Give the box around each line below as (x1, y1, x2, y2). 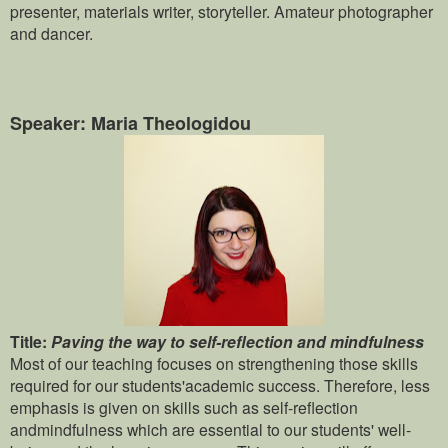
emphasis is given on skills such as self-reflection (10, 396, 358, 419)
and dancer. (10, 22, 93, 45)
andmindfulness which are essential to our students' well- (10, 418, 411, 441)
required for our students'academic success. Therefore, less (10, 374, 430, 397)
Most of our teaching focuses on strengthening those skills (10, 352, 418, 375)
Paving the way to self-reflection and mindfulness (51, 330, 424, 354)
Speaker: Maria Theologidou (10, 110, 251, 137)
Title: (10, 330, 47, 354)
